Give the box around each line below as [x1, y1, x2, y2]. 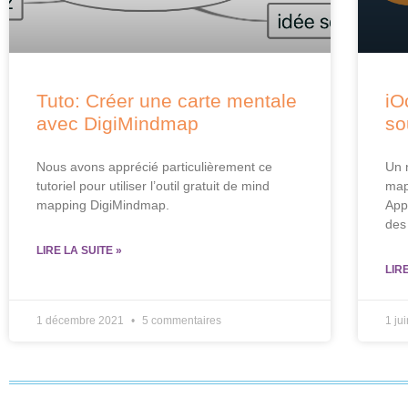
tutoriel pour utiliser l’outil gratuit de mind [36, 178, 270, 193]
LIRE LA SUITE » [36, 243, 122, 257]
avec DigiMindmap [36, 112, 199, 134]
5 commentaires [139, 313, 221, 327]
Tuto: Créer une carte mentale [36, 89, 297, 111]
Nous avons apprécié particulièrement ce [36, 158, 272, 174]
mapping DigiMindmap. [36, 197, 169, 212]
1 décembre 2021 [36, 313, 127, 327]
